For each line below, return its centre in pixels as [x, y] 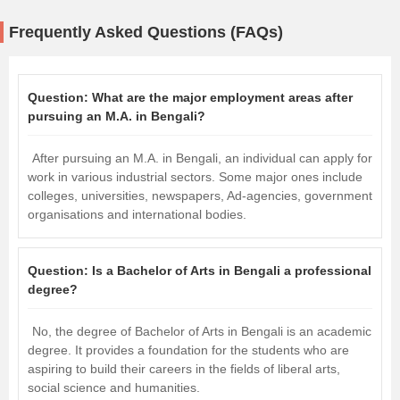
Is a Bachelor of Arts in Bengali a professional [232, 271]
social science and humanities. [114, 388]
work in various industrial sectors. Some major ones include [195, 177]
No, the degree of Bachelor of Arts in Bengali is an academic [202, 332]
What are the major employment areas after [222, 98]
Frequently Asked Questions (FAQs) [146, 33]
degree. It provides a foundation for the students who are [188, 350]
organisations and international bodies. [137, 215]
